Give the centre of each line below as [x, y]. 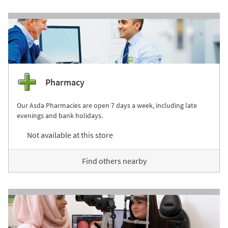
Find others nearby [114, 161]
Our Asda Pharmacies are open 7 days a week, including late [107, 105]
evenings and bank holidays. [60, 116]
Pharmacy [65, 82]
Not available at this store [70, 135]
